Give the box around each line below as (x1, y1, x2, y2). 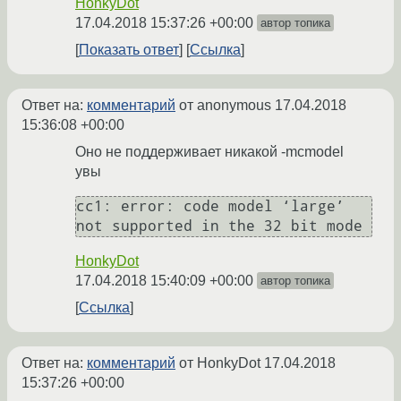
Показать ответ (79, 42, 179, 58)
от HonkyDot (175, 355, 264, 371)
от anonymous (175, 98, 275, 114)
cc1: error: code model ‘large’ (76, 198, 345, 216)
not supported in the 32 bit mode (76, 218, 363, 235)
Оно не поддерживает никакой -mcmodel (75, 144, 344, 160)
